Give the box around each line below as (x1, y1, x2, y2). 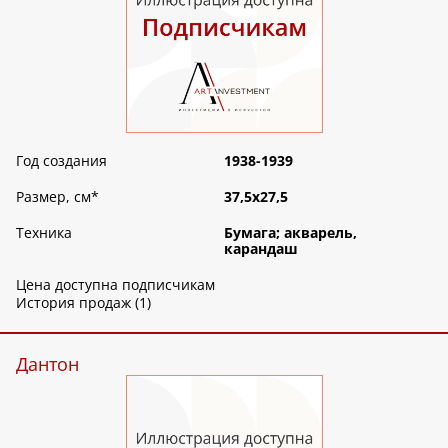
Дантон (16, 352, 79, 377)
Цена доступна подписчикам (16, 275, 215, 295)
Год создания (16, 151, 107, 171)
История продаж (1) (16, 293, 151, 313)
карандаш (224, 239, 298, 259)
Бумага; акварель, (224, 223, 357, 243)
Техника (16, 223, 72, 243)
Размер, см (16, 187, 91, 207)
